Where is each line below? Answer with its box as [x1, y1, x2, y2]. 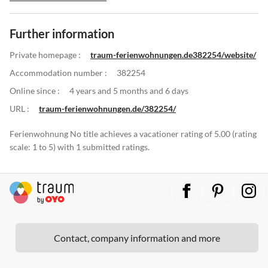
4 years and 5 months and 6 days [69, 85, 188, 96]
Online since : [10, 85, 60, 96]
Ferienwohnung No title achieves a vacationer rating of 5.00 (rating [10, 128, 257, 139]
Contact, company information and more [54, 232, 220, 243]
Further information [10, 26, 114, 41]
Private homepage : [10, 49, 81, 60]
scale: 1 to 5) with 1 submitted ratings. [10, 141, 150, 152]
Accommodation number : [10, 67, 107, 78]
